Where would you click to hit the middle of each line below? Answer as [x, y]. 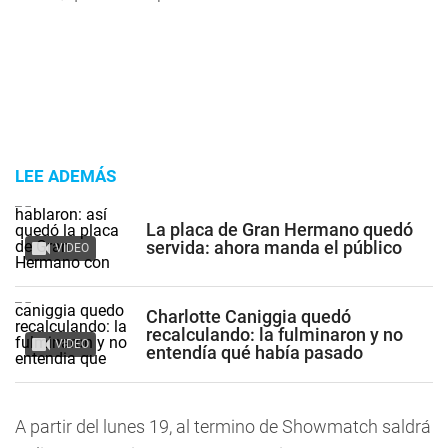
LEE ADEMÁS [65, 176]
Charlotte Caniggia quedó [248, 316]
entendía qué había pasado [254, 352]
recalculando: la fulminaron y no [274, 334]
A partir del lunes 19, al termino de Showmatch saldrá [223, 426]
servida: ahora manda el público [274, 247]
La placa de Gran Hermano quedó [279, 229]
